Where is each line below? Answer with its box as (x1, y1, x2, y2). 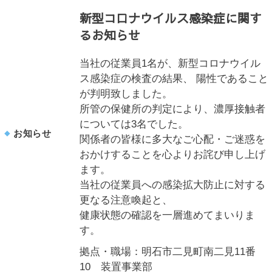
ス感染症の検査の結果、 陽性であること (80, 73, 269, 84)
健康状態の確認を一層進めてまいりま (80, 209, 256, 221)
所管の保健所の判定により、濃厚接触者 (80, 103, 266, 115)
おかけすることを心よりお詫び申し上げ (80, 149, 266, 160)
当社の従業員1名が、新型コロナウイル (80, 58, 261, 69)
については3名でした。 (80, 118, 189, 130)
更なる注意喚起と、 (80, 194, 173, 206)
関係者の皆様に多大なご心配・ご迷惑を (80, 134, 266, 145)
